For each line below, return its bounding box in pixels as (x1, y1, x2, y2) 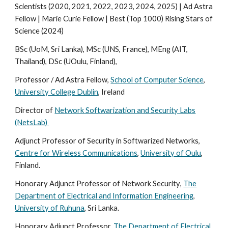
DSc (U (48, 57, 71, 66)
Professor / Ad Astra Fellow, (15, 75, 111, 84)
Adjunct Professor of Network (49, 179, 152, 188)
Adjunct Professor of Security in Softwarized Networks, (15, 136, 201, 146)
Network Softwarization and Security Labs (54, 106, 196, 115)
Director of (15, 106, 55, 115)
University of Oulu (140, 149, 202, 158)
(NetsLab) (15, 118, 49, 127)
